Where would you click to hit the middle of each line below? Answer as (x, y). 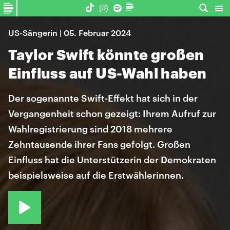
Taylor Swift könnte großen (106, 54)
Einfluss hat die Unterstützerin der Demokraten (112, 160)
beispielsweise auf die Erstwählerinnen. (96, 175)
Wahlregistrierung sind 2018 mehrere (90, 129)
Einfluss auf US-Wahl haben (108, 73)
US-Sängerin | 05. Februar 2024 (70, 33)
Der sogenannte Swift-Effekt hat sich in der (103, 98)
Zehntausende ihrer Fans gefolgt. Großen (99, 144)
